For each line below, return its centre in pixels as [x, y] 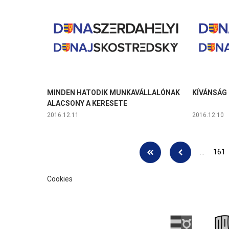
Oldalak [65, 150]
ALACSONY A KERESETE [87, 104]
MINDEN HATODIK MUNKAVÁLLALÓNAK [113, 93]
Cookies [60, 179]
